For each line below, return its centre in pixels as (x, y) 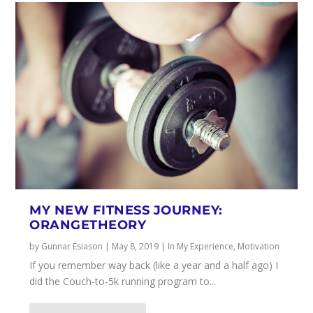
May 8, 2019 (136, 247)
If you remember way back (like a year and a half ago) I (154, 265)
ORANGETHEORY (88, 225)
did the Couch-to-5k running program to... (123, 282)
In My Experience (201, 247)
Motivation (259, 247)
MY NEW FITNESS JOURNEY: (126, 211)
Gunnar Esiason (72, 247)
